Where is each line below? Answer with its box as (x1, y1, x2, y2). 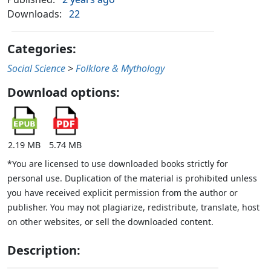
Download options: (7, 84, 120, 101)
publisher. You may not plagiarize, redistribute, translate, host (7, 201, 260, 214)
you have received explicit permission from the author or (7, 187, 238, 199)
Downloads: (7, 7, 62, 21)
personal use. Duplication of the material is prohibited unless (7, 172, 257, 184)
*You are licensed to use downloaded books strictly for (7, 158, 228, 170)
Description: (7, 242, 80, 259)
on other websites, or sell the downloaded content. (7, 216, 214, 228)
